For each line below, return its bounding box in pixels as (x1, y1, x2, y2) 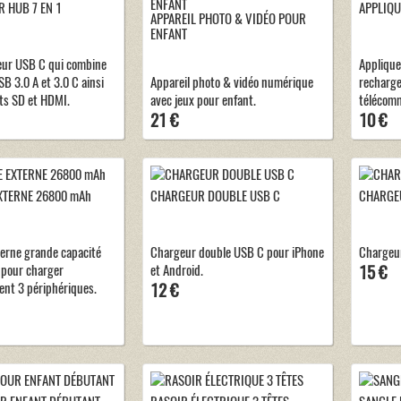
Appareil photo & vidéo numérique (150, 73, 313, 91)
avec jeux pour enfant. (150, 90, 256, 109)
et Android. (150, 260, 203, 279)
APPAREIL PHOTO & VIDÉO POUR (150, 9, 306, 28)
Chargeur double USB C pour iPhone (150, 243, 324, 261)
